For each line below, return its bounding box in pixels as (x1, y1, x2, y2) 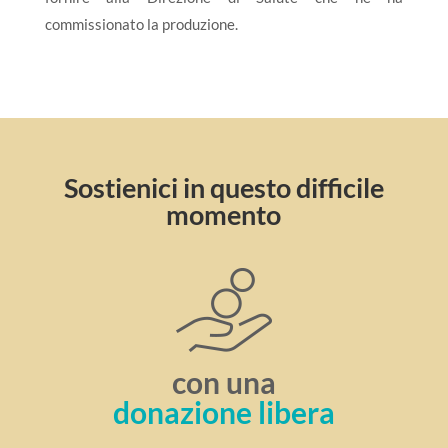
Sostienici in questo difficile (63, 171, 384, 205)
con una (171, 364, 276, 401)
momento (166, 198, 282, 232)
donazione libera (112, 394, 335, 431)
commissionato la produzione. (44, 15, 238, 34)
